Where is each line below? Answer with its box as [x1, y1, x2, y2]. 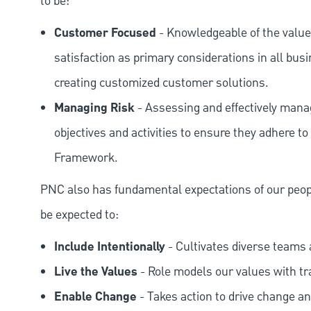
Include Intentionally [54, 237, 165, 257]
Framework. [54, 149, 118, 167]
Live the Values [54, 262, 137, 282]
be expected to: [40, 205, 119, 224]
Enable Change [54, 287, 137, 307]
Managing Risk [54, 98, 135, 118]
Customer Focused [54, 23, 156, 43]
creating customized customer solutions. [54, 74, 269, 92]
